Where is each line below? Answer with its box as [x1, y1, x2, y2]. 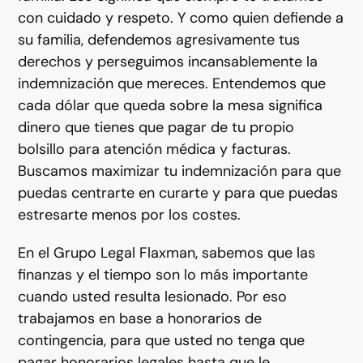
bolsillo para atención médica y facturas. [18, 139, 292, 159]
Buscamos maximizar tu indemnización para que [18, 160, 342, 181]
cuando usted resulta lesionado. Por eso [18, 286, 288, 306]
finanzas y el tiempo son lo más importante [18, 264, 309, 284]
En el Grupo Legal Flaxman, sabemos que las [18, 242, 316, 263]
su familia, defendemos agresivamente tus [18, 29, 301, 49]
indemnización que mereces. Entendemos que [18, 73, 327, 93]
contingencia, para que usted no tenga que [18, 330, 305, 350]
